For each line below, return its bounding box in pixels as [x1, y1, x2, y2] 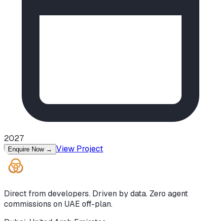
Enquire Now [8, 146, 46, 153]
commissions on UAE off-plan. [4, 199, 112, 210]
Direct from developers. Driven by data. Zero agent [4, 188, 188, 199]
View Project [56, 144, 103, 154]
